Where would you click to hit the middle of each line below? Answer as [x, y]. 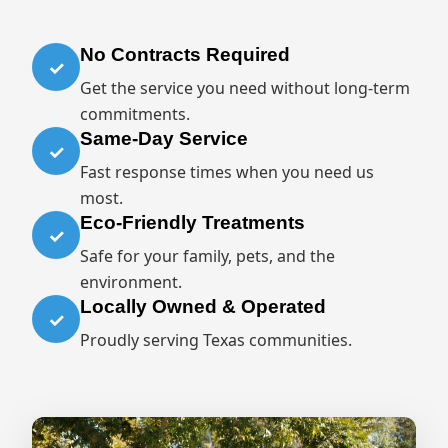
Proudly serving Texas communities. [216, 340]
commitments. [135, 114]
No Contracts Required [185, 54]
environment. [131, 282]
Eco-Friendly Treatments [192, 222]
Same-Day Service [164, 138]
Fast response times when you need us [227, 172]
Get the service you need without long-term [245, 88]
